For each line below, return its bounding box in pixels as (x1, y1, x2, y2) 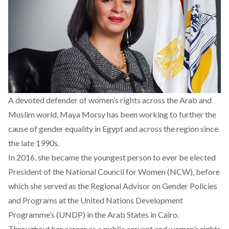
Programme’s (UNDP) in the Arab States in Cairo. (8, 210, 179, 220)
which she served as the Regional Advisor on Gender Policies (8, 181, 217, 191)
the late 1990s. (8, 138, 59, 148)
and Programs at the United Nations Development (8, 195, 183, 205)
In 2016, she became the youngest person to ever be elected (8, 152, 216, 163)
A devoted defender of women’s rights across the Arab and (8, 95, 212, 105)
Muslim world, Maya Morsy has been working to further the (8, 109, 216, 120)
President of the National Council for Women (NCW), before (8, 167, 220, 177)
